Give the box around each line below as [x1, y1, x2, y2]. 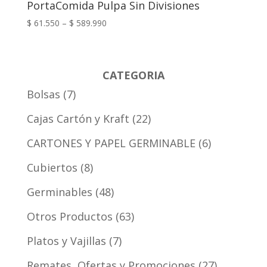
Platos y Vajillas [26, 233, 106, 248]
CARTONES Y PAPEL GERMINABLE [26, 135, 195, 150]
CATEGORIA [102, 67, 164, 82]
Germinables [26, 184, 92, 199]
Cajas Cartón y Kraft [26, 111, 129, 126]
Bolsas [26, 86, 60, 101]
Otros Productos [26, 209, 113, 223]
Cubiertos [26, 160, 77, 175]
